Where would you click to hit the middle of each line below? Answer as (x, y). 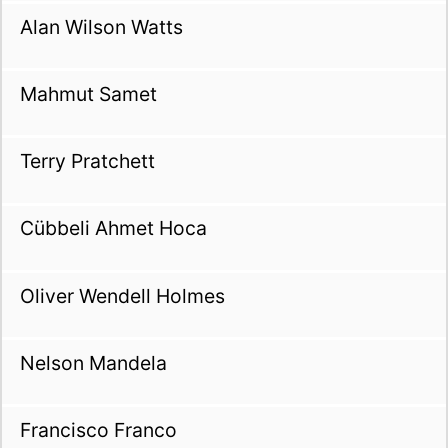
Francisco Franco (98, 429)
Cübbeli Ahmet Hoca (113, 228)
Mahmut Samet (88, 93)
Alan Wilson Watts (101, 26)
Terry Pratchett (87, 161)
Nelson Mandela (93, 362)
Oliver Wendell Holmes (122, 295)
